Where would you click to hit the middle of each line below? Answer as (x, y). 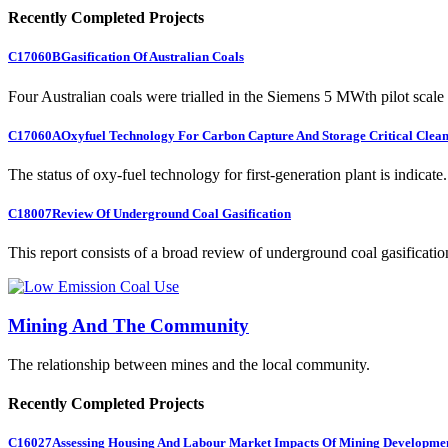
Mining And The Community (128, 325)
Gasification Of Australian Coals (152, 57)
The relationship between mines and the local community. (189, 364)
